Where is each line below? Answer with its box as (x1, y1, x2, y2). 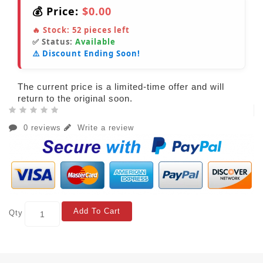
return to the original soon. (18, 93, 133, 104)
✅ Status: (32, 36, 75, 48)
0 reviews (21, 123, 64, 133)
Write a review (75, 123, 134, 133)
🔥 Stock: (32, 25, 72, 36)
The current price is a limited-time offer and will (18, 82, 224, 92)
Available (75, 36, 116, 48)
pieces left (82, 25, 130, 36)
